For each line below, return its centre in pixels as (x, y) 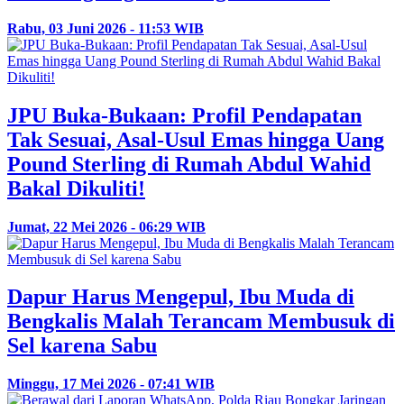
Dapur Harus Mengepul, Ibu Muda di (181, 297)
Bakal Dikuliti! (76, 188)
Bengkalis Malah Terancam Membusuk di (201, 321)
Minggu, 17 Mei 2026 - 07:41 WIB (111, 384)
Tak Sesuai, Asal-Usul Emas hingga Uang (196, 139)
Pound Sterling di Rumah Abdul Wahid (189, 164)
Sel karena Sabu (82, 346)
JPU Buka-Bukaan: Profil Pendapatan (184, 115)
